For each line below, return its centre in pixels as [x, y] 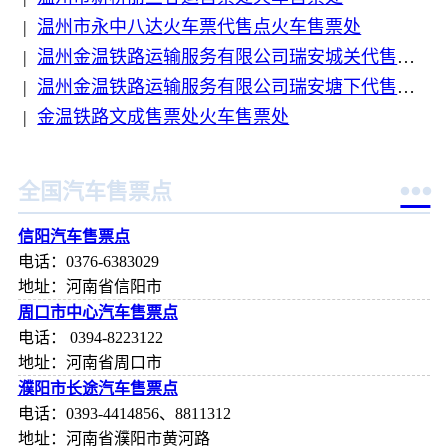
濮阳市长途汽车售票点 [97, 388]
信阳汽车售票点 [73, 236]
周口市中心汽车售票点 [97, 312]
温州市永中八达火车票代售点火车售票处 [199, 27]
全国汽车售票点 [94, 191]
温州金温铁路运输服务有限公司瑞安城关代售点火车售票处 [217, 57]
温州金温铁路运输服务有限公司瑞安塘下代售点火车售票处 [217, 87]
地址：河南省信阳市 [89, 286]
